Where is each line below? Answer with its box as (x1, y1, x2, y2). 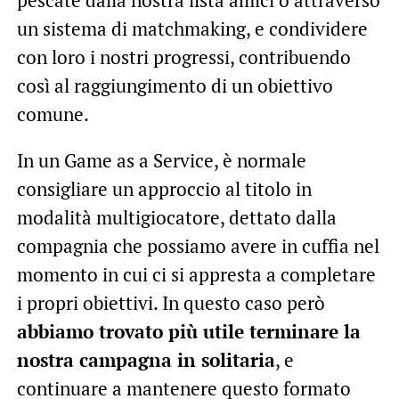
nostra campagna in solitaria (16, 346, 275, 372)
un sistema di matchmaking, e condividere (16, 15, 368, 41)
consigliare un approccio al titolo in (16, 175, 312, 201)
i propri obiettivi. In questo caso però (16, 289, 325, 315)
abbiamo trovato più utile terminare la (16, 318, 361, 344)
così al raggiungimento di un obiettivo (16, 72, 333, 98)
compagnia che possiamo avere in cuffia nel (16, 232, 379, 258)
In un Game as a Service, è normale (16, 147, 306, 173)
